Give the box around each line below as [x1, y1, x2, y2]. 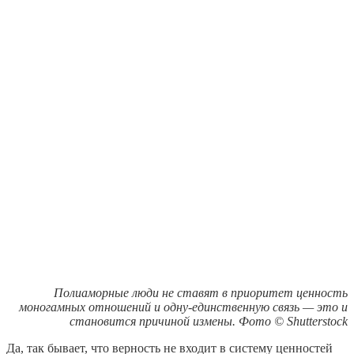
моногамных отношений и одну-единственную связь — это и [19, 300, 348, 314]
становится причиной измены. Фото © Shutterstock [70, 314, 348, 329]
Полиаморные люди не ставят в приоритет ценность [54, 286, 348, 300]
